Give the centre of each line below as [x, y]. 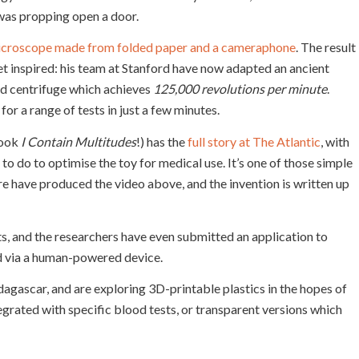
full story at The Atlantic [254, 141]
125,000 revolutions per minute [240, 89]
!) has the [162, 141]
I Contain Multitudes [79, 141]
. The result [326, 47]
